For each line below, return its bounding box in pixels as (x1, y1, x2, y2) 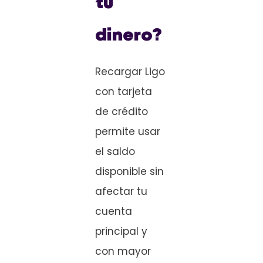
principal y (95, 224, 147, 239)
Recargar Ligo (95, 65, 165, 79)
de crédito (95, 104, 148, 119)
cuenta (95, 204, 132, 219)
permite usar (95, 124, 160, 139)
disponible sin (95, 164, 164, 179)
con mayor (95, 244, 151, 259)
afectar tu (95, 184, 147, 199)
